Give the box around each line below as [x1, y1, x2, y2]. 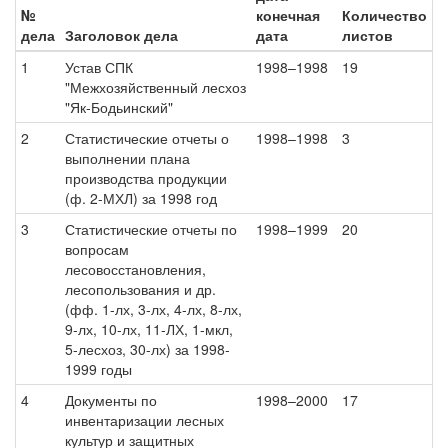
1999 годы [65, 359, 132, 379]
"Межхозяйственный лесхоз [65, 77, 246, 97]
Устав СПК [65, 57, 133, 77]
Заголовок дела [65, 25, 178, 45]
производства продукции [65, 168, 227, 188]
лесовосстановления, [65, 259, 206, 279]
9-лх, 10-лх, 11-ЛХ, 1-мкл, [65, 319, 233, 339]
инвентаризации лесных [65, 410, 224, 430]
